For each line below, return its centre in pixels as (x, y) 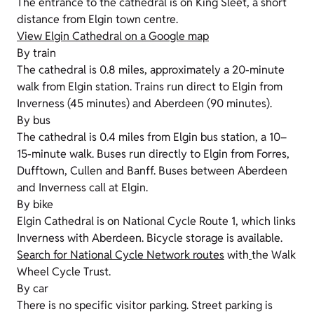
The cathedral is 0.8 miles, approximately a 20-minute (151, 70)
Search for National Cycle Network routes (121, 255)
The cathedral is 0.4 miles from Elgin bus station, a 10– (152, 137)
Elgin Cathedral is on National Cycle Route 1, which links (156, 221)
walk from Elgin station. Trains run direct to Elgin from (150, 87)
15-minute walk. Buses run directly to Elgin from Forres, (153, 154)
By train (36, 53)
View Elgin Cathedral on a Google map (113, 36)
